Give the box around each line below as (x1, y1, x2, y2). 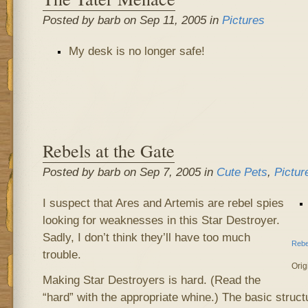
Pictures (221, 13, 265, 27)
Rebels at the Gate (42, 138, 175, 162)
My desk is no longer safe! (68, 44, 205, 58)
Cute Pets (216, 165, 267, 179)
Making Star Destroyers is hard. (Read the (42, 273, 261, 287)
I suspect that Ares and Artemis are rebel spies (42, 196, 284, 210)
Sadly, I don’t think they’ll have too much (42, 230, 250, 244)
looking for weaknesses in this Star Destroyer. (42, 213, 280, 227)
